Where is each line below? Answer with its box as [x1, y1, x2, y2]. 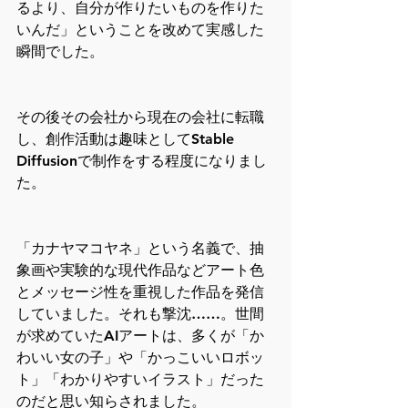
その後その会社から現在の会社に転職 [16, 108, 264, 127]
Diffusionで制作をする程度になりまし [16, 152, 267, 170]
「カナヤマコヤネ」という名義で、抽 [16, 240, 264, 258]
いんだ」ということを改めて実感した [16, 21, 264, 39]
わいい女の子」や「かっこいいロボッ [16, 349, 264, 367]
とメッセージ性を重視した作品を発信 [16, 283, 264, 301]
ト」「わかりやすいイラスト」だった [16, 371, 264, 389]
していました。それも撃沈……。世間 [16, 305, 264, 323]
